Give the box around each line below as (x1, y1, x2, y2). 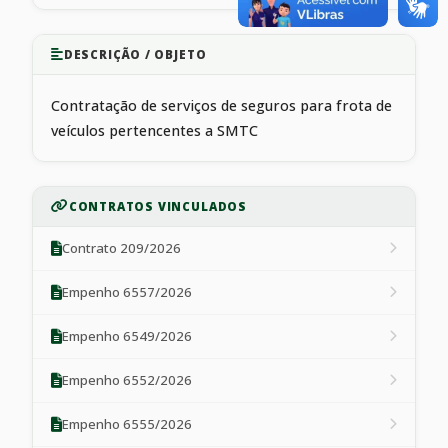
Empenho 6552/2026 (62, 370, 192, 389)
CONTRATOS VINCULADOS (68, 198, 247, 214)
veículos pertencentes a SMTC (51, 120, 258, 140)
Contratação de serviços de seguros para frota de (51, 95, 392, 115)
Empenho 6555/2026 (62, 414, 192, 433)
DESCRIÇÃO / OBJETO (63, 46, 207, 62)
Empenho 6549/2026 (62, 326, 192, 345)
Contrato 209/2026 (62, 238, 181, 257)
